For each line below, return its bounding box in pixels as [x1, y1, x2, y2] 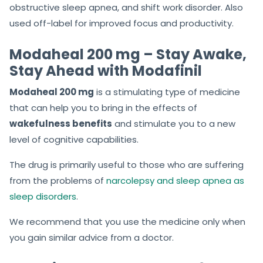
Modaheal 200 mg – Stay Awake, [9, 45, 247, 65]
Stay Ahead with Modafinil [9, 61, 202, 81]
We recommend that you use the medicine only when [9, 215, 245, 228]
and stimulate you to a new [112, 117, 235, 130]
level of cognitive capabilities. [9, 133, 139, 146]
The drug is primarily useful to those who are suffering [9, 159, 244, 171]
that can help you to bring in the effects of [9, 102, 197, 114]
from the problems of [9, 174, 106, 187]
